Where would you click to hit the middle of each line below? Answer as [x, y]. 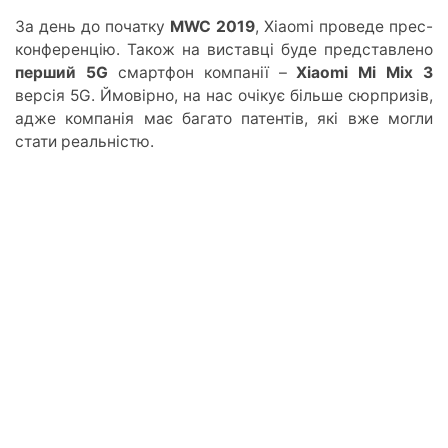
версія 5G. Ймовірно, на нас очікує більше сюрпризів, [224, 95]
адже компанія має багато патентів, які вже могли [224, 118]
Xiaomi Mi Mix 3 [364, 72]
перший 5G [61, 72]
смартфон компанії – [202, 72]
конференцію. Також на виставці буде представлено [224, 49]
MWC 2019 [212, 26]
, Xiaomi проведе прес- [344, 26]
